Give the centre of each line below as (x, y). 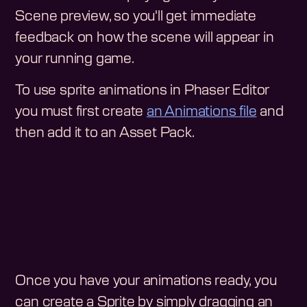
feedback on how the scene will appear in (145, 37)
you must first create (81, 111)
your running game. (75, 59)
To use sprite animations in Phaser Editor (143, 90)
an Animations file (202, 111)
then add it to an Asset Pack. (105, 133)
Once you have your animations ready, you (146, 281)
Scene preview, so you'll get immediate (136, 16)
